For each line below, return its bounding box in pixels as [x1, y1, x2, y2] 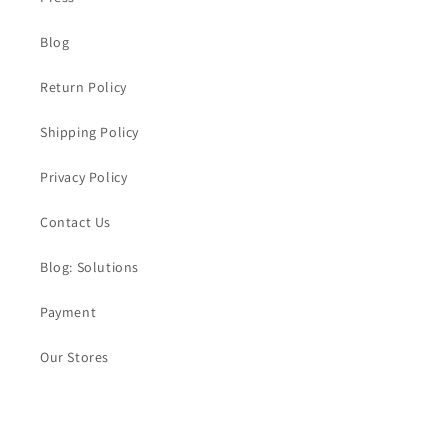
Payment [40, 303, 97, 322]
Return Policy [40, 78, 127, 97]
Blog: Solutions [40, 258, 139, 277]
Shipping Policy [40, 123, 139, 142]
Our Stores [40, 348, 109, 367]
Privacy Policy [40, 168, 128, 187]
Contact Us [40, 213, 111, 232]
